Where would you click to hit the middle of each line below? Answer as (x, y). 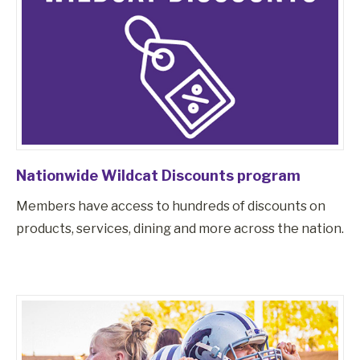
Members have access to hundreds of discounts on (171, 207)
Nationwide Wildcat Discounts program (158, 176)
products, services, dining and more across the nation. (180, 229)
